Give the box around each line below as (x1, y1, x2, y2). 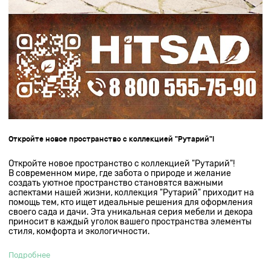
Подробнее (8, 250, 51, 260)
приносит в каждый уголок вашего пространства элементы (8, 216, 252, 226)
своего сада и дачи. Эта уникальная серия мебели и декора (8, 206, 253, 217)
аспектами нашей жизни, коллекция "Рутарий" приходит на (8, 187, 255, 197)
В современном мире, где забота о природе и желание (8, 168, 232, 178)
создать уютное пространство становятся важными (8, 177, 224, 188)
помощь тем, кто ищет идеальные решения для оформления (8, 197, 253, 207)
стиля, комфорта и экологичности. (8, 226, 151, 236)
